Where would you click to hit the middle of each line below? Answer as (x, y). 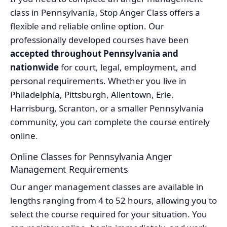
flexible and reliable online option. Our (87, 26)
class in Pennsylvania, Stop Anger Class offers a (105, 12)
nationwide (34, 67)
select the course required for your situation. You (109, 214)
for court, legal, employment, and (127, 67)
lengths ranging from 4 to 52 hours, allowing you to (113, 200)
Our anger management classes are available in (107, 186)
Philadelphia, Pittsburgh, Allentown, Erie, (92, 94)
